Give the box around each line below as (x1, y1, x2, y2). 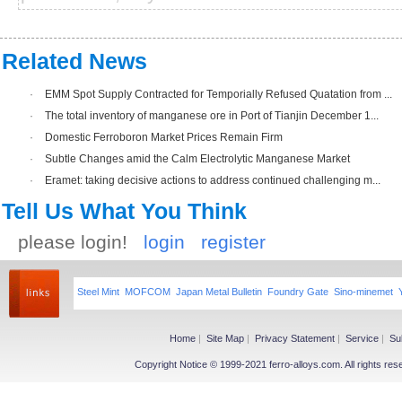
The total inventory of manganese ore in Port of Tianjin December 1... (45, 109, 379, 122)
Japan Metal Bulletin (176, 286, 262, 297)
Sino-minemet (334, 286, 393, 297)
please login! (18, 232, 144, 252)
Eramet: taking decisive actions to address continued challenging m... (45, 174, 380, 187)
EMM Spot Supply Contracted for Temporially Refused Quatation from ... (45, 88, 392, 100)
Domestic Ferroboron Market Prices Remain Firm (45, 131, 283, 144)
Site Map (206, 333, 244, 344)
